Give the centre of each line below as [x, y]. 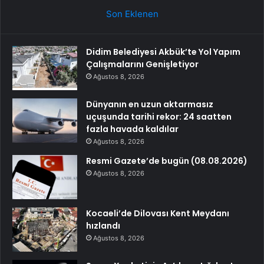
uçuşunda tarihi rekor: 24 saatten [159, 117]
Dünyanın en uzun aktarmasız [150, 105]
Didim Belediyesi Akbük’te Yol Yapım [163, 52]
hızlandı [103, 226]
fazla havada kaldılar [132, 129]
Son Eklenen [132, 14]
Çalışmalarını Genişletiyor [142, 65]
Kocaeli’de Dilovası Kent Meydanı [158, 214]
